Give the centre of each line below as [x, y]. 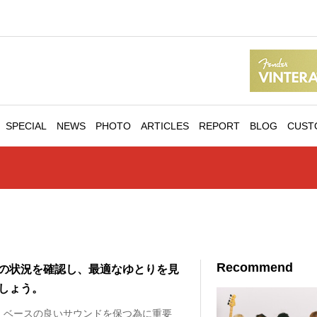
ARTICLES [165, 126]
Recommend [255, 267]
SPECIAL [26, 126]
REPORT [219, 126]
